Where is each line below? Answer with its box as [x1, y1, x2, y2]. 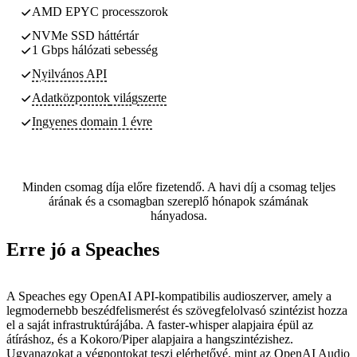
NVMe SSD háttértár [32, 28, 139, 42]
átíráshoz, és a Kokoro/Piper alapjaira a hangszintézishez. [6, 331, 293, 346]
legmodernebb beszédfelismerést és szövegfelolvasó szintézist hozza [6, 303, 347, 317]
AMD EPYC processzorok [32, 4, 168, 18]
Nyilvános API [32, 66, 107, 80]
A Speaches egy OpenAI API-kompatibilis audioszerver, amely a [6, 288, 331, 303]
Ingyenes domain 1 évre [32, 114, 152, 128]
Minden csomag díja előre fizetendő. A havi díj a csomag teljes [22, 179, 335, 194]
